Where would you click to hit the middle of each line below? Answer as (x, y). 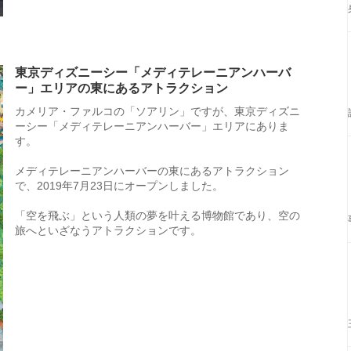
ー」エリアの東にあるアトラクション (121, 88)
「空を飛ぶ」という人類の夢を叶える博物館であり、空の (157, 215)
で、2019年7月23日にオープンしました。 (119, 185)
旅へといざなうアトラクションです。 (108, 230)
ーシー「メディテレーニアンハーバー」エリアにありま (152, 126)
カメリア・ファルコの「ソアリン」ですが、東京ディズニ (157, 111)
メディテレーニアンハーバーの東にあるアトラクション (152, 170)
